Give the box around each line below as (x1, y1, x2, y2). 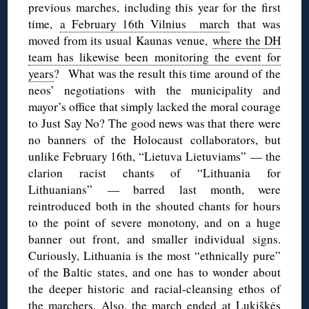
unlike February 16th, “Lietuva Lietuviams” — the (28, 148, 281, 164)
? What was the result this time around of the (54, 65, 281, 81)
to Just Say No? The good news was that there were (28, 114, 281, 131)
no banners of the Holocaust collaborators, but (28, 131, 281, 148)
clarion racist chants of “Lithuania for (28, 164, 281, 181)
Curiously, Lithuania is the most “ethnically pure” (28, 247, 281, 263)
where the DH (212, 32, 281, 48)
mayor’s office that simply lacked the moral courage (28, 98, 281, 114)
